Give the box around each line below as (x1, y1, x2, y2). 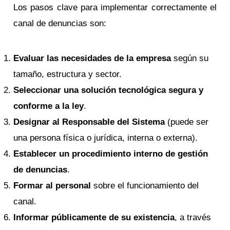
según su (171, 53, 209, 64)
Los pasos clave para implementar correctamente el (13, 2, 217, 12)
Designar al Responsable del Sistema (13, 117, 165, 127)
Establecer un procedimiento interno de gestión (13, 149, 208, 159)
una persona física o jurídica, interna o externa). (13, 133, 198, 143)
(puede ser (165, 117, 209, 127)
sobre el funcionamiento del (91, 181, 199, 191)
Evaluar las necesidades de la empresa (13, 53, 171, 64)
